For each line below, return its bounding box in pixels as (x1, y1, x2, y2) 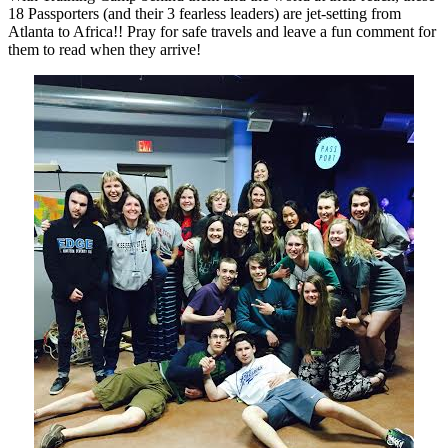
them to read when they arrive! (8, 40, 201, 58)
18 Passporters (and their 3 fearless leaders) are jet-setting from (8, 4, 401, 22)
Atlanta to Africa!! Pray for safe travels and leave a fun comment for (8, 22, 436, 40)
